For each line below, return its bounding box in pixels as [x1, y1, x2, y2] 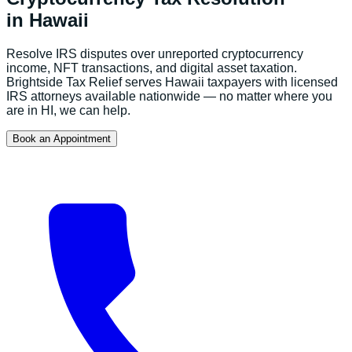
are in [6, 103, 41, 117]
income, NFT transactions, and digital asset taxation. [6, 60, 297, 75]
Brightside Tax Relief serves [6, 75, 165, 89]
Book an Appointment [13, 132, 111, 145]
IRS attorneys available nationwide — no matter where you [6, 89, 332, 103]
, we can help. [53, 103, 130, 117]
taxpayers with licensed [204, 75, 338, 89]
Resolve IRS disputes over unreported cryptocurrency [6, 46, 303, 60]
